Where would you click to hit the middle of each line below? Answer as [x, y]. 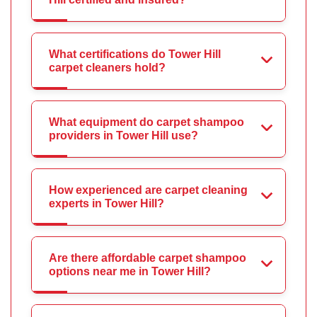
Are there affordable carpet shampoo [148, 258]
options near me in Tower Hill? [130, 271]
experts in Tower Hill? [106, 203]
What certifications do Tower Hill [135, 54]
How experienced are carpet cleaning [148, 190]
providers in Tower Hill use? [123, 135]
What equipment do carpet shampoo [146, 122]
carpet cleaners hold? [107, 67]
